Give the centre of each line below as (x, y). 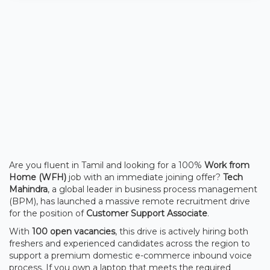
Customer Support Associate (147, 213)
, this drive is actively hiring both (182, 231)
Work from (227, 165)
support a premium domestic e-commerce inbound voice (130, 255)
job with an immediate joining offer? (145, 177)
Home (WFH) (38, 177)
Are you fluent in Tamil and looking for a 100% (107, 165)
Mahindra (28, 189)
